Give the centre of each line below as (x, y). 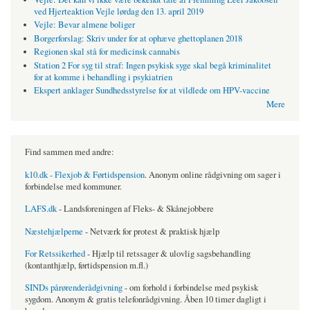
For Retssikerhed (55, 253)
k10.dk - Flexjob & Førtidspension (85, 174)
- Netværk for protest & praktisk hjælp (151, 231)
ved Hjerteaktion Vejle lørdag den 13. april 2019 (118, 11)
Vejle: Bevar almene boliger (84, 25)
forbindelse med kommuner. (73, 186)
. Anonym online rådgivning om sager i (213, 174)
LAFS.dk (41, 209)
